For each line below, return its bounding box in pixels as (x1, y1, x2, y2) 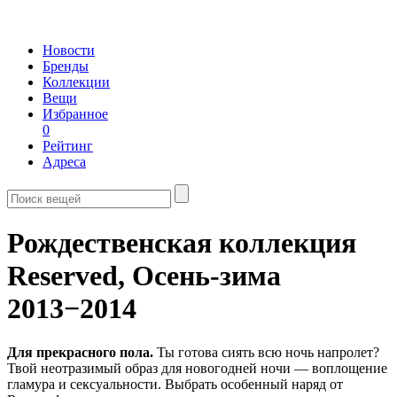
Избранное (43, 106, 108, 121)
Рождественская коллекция (7, 227, 356, 260)
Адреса (43, 154, 86, 169)
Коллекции (43, 74, 110, 90)
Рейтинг (43, 138, 93, 153)
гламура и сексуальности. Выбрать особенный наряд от (7, 376, 343, 392)
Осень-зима (132, 260, 281, 292)
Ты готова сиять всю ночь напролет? (153, 344, 379, 360)
